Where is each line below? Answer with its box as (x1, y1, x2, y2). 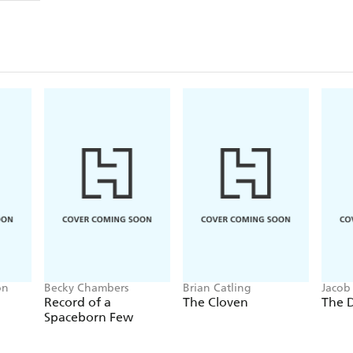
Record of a (44, 295, 111, 310)
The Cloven (183, 295, 248, 310)
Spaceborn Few (44, 310, 133, 325)
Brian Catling (183, 281, 251, 295)
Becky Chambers (44, 281, 128, 295)
